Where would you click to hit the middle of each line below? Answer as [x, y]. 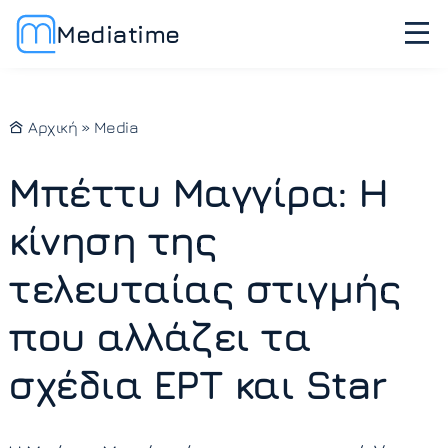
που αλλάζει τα [159, 336]
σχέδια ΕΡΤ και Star [197, 384]
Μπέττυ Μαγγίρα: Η [198, 192]
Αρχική [50, 127]
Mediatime [118, 33]
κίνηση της [112, 240]
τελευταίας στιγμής [204, 288]
